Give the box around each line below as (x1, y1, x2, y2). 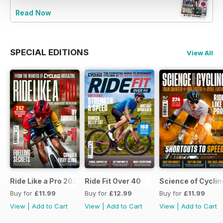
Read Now (15, 8, 51, 17)
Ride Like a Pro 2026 (10, 176, 82, 185)
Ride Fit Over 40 (85, 176, 141, 185)
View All (187, 48, 213, 57)
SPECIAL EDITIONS (10, 47, 89, 57)
